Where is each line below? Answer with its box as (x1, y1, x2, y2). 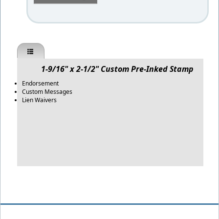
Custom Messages (22, 88, 72, 96)
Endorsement (22, 79, 59, 88)
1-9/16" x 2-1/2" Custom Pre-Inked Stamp (29, 64, 194, 74)
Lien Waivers (22, 96, 57, 104)
